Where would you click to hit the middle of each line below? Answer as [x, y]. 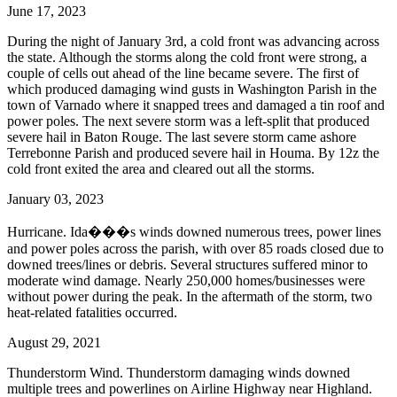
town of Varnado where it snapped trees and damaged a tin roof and [196, 105]
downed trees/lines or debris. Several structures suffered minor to [187, 264]
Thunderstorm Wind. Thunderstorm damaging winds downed [179, 372]
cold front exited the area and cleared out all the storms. [161, 168]
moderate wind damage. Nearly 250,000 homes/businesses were [186, 280]
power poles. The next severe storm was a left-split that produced [188, 121]
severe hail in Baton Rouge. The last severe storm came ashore [182, 136]
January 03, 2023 [55, 198]
